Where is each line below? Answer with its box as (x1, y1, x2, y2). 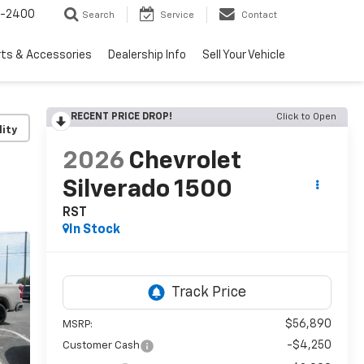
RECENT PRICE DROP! (70, 112, 172, 122)
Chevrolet (128, 149, 241, 175)
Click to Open (276, 112, 336, 122)
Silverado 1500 (62, 178, 232, 203)
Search (82, 11, 115, 20)
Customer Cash (62, 340, 140, 352)
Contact (241, 11, 277, 20)
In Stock (68, 223, 120, 237)
